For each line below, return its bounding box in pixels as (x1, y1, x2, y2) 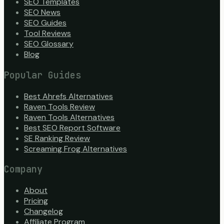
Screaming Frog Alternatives (24, 143, 127, 154)
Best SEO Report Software (24, 122, 120, 133)
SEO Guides (24, 17, 66, 28)
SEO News (24, 7, 60, 18)
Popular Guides (4, 68, 81, 81)
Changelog (24, 206, 63, 217)
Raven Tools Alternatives (24, 111, 114, 122)
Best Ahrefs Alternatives (24, 90, 113, 101)
